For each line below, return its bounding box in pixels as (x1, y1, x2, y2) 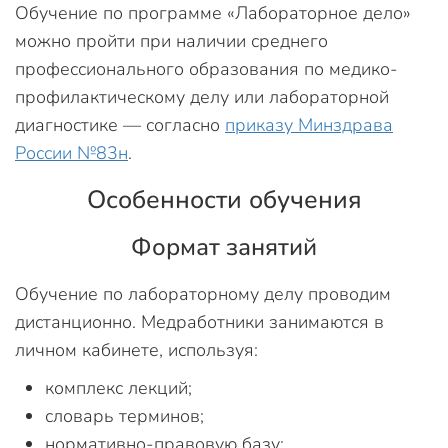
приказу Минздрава (225, 113, 393, 137)
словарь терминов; (45, 404, 204, 428)
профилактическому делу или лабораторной (15, 85, 389, 109)
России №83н (15, 141, 128, 165)
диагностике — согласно (15, 113, 225, 137)
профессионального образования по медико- (15, 57, 398, 81)
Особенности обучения (86, 183, 362, 217)
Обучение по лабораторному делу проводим (15, 282, 391, 306)
